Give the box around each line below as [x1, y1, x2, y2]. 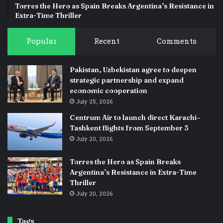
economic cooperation [70, 86, 147, 95]
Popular [26, 34, 57, 48]
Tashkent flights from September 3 [70, 123, 189, 132]
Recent [94, 34, 119, 48]
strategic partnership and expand [70, 75, 184, 85]
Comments [157, 34, 197, 48]
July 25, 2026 [76, 97, 112, 107]
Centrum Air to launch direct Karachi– [70, 112, 200, 122]
